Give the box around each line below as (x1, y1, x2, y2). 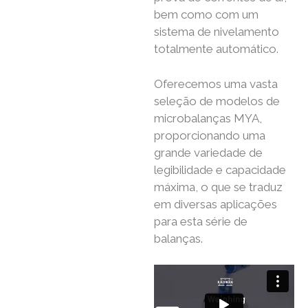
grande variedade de (154, 145, 263, 159)
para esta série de (154, 214, 247, 228)
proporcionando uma (154, 128, 265, 142)
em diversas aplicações (154, 197, 277, 211)
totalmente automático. (154, 42, 278, 56)
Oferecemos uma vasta (154, 76, 278, 91)
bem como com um (154, 8, 258, 22)
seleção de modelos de (154, 93, 280, 108)
